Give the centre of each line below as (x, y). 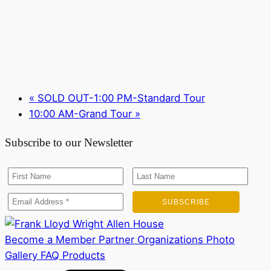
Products (82, 256)
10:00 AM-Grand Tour (82, 113)
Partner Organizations (149, 240)
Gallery (21, 256)
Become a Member (50, 240)
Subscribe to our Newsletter (69, 143)
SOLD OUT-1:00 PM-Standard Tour (120, 98)
